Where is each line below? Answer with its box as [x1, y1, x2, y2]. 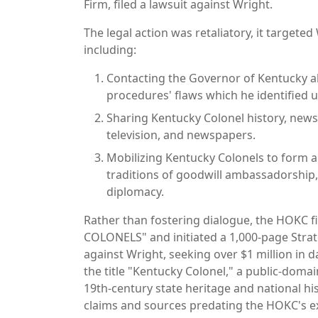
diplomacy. [106, 183, 164, 199]
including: [84, 41, 136, 57]
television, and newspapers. [106, 126, 256, 143]
